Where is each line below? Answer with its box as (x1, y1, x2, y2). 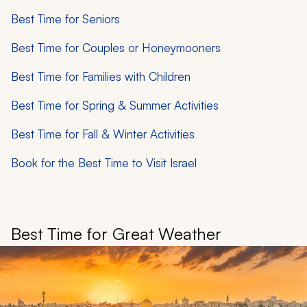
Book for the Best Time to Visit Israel (11, 155, 197, 170)
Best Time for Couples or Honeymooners (11, 40, 221, 55)
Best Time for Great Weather (11, 223, 221, 244)
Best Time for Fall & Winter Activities (11, 126, 195, 141)
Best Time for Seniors (11, 11, 120, 26)
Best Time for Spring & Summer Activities (11, 97, 219, 112)
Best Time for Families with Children (11, 69, 191, 84)
